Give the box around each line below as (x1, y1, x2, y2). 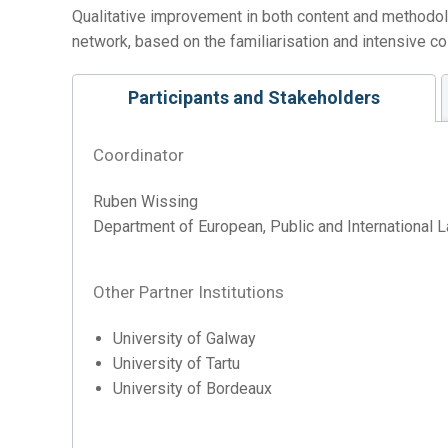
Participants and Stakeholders (128, 87, 381, 109)
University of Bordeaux (113, 379, 272, 399)
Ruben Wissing (93, 192, 198, 212)
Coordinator (93, 145, 184, 166)
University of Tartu (113, 354, 240, 374)
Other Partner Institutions (93, 282, 284, 303)
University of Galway (113, 329, 256, 349)
